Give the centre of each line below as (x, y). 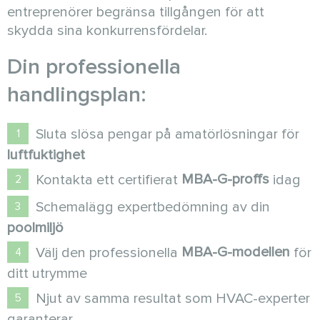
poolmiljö (35, 228)
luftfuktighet (46, 155)
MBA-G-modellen (236, 252)
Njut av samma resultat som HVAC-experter (173, 299)
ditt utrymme (47, 274)
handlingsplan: (77, 95)
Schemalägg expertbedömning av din (153, 207)
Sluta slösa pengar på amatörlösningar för (167, 134)
